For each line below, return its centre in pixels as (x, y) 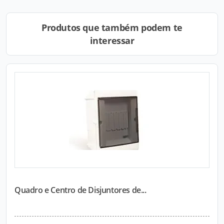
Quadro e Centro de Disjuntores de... (80, 190)
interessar (112, 40)
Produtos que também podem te (112, 27)
